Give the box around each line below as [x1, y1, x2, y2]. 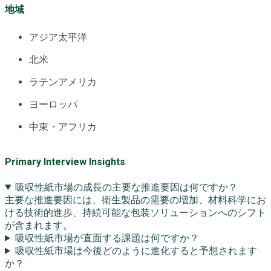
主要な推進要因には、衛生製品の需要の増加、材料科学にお [5, 194, 266, 206]
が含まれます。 [5, 219, 73, 231]
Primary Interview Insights [5, 155, 125, 168]
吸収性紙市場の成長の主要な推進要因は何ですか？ [15, 181, 238, 193]
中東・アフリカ [29, 121, 97, 133]
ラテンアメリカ [29, 76, 97, 88]
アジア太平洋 [29, 31, 87, 44]
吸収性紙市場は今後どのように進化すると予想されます [15, 244, 257, 256]
